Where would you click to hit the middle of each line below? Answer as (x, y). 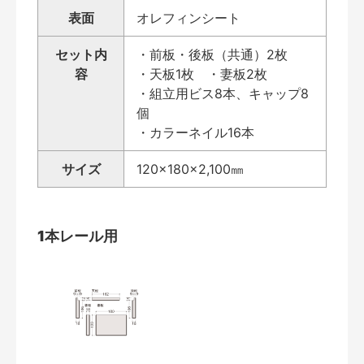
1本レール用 (78, 236)
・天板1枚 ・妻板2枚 (202, 74)
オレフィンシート (188, 17)
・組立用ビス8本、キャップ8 (223, 93)
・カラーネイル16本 (195, 132)
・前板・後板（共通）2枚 (212, 54)
